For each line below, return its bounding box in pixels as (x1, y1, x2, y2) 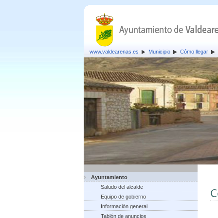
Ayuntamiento (91, 174, 127, 180)
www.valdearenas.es (90, 49, 139, 54)
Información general (101, 203, 147, 209)
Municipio (148, 49, 170, 54)
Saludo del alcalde (101, 184, 143, 190)
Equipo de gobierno (101, 194, 146, 200)
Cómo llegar (180, 49, 208, 54)
